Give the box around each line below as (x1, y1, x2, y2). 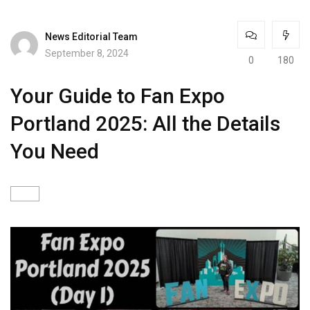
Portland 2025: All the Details (10, 111, 280, 136)
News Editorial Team (45, 30, 138, 42)
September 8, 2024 (45, 47, 129, 59)
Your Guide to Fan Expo (10, 84, 225, 108)
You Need (10, 139, 99, 163)
